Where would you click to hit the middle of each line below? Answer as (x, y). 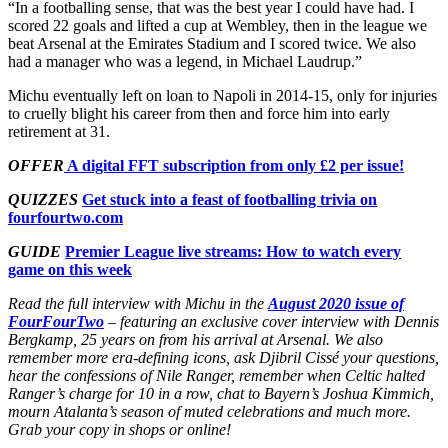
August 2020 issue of (336, 303)
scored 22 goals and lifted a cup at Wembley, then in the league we (217, 25)
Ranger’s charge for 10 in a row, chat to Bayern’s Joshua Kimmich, (221, 393)
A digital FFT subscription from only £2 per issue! (234, 165)
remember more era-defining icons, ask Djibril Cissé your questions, (223, 357)
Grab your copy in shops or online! (119, 429)
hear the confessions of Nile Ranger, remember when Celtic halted (216, 375)
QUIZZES (43, 199)
